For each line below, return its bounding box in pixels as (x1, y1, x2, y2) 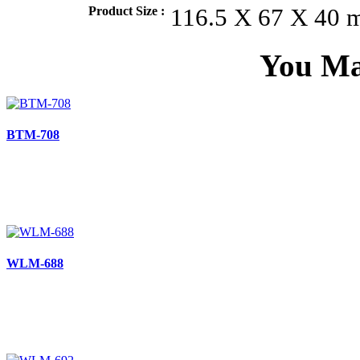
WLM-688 (6, 256, 63, 271)
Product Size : (88, 3, 165, 18)
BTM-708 (6, 128, 59, 142)
